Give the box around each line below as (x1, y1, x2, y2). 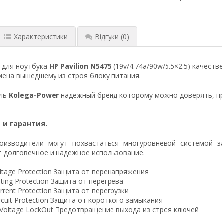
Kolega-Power (8, 90, 59, 100)
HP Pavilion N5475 (49, 61, 113, 71)
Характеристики (13, 31, 68, 41)
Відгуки (94, 31, 119, 41)
